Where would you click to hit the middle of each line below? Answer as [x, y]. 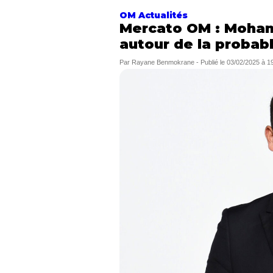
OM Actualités [154, 15]
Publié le [214, 62]
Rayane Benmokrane [163, 62]
